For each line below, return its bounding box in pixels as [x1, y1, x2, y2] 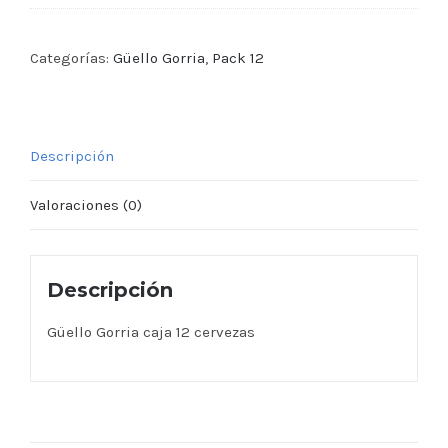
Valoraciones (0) [30, 196, 142, 214]
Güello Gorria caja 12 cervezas [46, 322, 255, 341]
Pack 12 [212, 49, 264, 67]
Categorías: [30, 49, 113, 67]
